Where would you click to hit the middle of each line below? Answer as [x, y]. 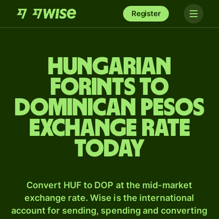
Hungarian [109, 67]
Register [146, 13]
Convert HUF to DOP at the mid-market [109, 185]
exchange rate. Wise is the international [109, 198]
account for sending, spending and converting [109, 210]
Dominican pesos [109, 108]
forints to [109, 88]
